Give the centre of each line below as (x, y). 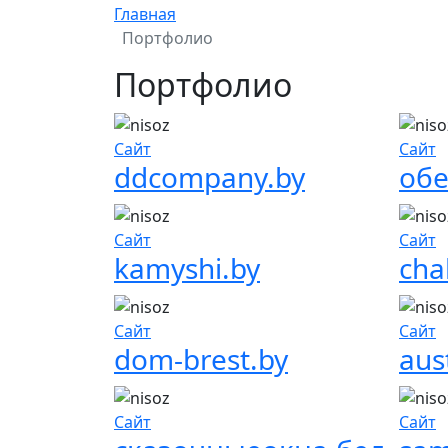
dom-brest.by (201, 358)
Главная (145, 13)
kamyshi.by (187, 268)
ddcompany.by (209, 177)
